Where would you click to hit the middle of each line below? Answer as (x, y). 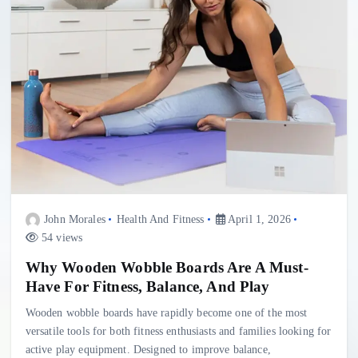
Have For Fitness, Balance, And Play (147, 286)
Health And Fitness (161, 219)
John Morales (75, 219)
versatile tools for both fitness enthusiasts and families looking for (178, 330)
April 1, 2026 (258, 219)
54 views (60, 237)
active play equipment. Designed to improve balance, (148, 349)
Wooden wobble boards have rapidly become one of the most (166, 312)
